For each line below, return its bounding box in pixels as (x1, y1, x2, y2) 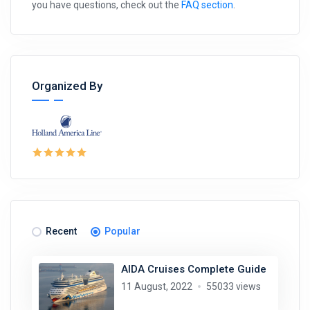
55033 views (206, 281, 261, 293)
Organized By (32, 79, 102, 93)
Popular (104, 226, 140, 237)
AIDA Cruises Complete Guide (120, 263, 266, 276)
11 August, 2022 (120, 281, 192, 293)
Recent (46, 226, 77, 237)
